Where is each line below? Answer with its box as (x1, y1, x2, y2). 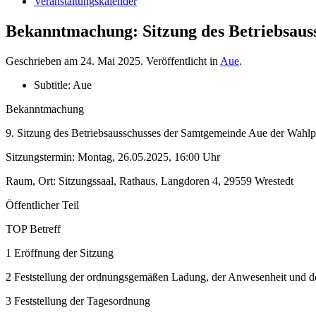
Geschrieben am (6, 54, 80, 67)
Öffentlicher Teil (6, 198, 79, 211)
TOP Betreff (6, 222, 61, 235)
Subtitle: (34, 78, 73, 91)
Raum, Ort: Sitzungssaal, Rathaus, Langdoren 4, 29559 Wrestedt (6, 174, 293, 187)
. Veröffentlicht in (140, 54, 220, 67)
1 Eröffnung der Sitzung (6, 246, 114, 259)
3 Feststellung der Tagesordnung (6, 294, 150, 307)
